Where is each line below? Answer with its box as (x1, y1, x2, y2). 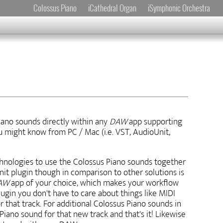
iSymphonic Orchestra (148, 1, 210, 14)
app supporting (127, 114, 182, 129)
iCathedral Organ (88, 1, 136, 14)
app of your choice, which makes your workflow (9, 176, 179, 191)
